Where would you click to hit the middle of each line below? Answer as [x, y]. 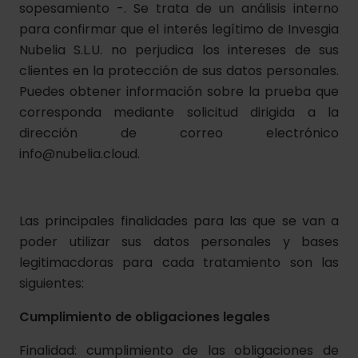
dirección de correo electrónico [179, 133]
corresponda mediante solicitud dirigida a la [179, 112]
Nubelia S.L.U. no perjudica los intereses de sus [179, 50]
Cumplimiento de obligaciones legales [145, 317]
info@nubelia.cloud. [83, 154]
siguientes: [52, 283]
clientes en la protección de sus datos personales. [179, 71]
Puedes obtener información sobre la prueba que [179, 91]
